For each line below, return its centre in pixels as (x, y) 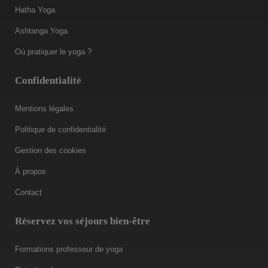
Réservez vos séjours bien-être (83, 221)
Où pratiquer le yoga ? (53, 51)
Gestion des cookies (51, 150)
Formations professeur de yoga (69, 249)
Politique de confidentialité (60, 129)
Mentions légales (44, 108)
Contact (28, 192)
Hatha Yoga (35, 10)
